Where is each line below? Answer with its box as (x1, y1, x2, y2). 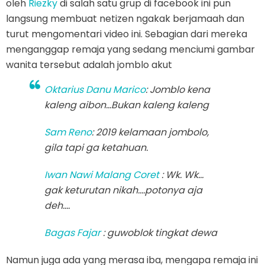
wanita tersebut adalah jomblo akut (6, 57, 172, 72)
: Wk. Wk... (159, 167, 203, 182)
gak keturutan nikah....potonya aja (44, 183, 202, 197)
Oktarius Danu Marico (44, 82, 146, 96)
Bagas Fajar (44, 225, 101, 240)
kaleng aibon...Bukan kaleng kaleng (44, 98, 209, 112)
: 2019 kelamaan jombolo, (92, 125, 209, 139)
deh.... (44, 198, 70, 212)
